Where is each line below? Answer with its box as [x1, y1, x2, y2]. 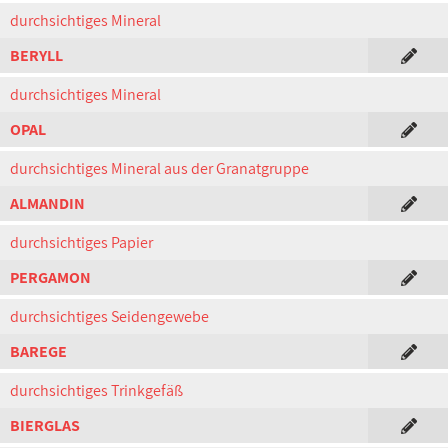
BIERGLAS [10, 415, 80, 436]
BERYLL [10, 45, 63, 66]
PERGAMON [10, 267, 91, 288]
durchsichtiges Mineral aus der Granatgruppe [10, 158, 309, 179]
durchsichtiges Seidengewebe [10, 306, 209, 327]
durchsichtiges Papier [10, 232, 153, 253]
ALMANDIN [10, 193, 85, 214]
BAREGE [10, 341, 67, 362]
